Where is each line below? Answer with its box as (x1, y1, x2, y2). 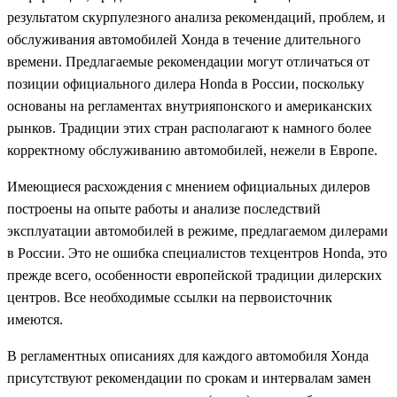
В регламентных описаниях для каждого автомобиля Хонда (7, 348, 369, 364)
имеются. (7, 312, 63, 328)
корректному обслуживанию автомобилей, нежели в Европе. (7, 143, 378, 159)
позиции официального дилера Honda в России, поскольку (7, 76, 364, 92)
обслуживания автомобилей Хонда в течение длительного (7, 32, 361, 48)
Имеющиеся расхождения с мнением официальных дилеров (7, 179, 370, 195)
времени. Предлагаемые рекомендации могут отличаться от (7, 54, 370, 70)
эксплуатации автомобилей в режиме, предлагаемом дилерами (7, 223, 388, 239)
